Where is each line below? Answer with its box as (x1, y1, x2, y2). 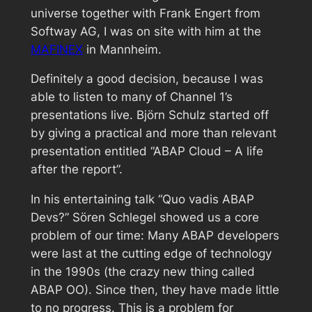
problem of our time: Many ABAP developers (30, 228, 279, 243)
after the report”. (30, 162, 123, 177)
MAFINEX (30, 42, 83, 56)
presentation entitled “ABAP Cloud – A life (30, 144, 263, 159)
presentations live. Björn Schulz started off (30, 108, 269, 123)
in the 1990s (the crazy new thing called (30, 265, 255, 279)
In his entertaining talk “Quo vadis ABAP (30, 192, 254, 207)
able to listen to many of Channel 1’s (30, 90, 233, 104)
